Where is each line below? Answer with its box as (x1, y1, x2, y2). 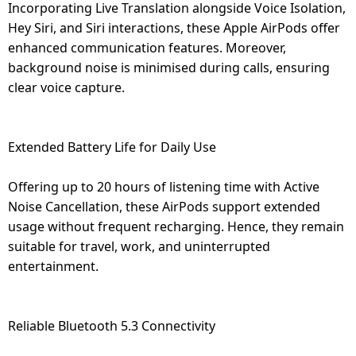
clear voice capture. (8, 78, 125, 96)
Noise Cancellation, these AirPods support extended (8, 197, 320, 215)
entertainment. (8, 257, 99, 275)
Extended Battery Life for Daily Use (8, 137, 216, 156)
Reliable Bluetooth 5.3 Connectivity (8, 316, 215, 335)
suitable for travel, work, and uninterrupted (8, 237, 270, 255)
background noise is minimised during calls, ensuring (8, 58, 330, 76)
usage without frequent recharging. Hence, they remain (8, 217, 344, 235)
